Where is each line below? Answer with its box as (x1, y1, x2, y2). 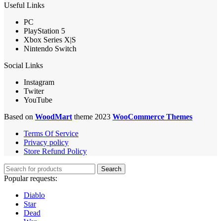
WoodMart (35, 112, 72, 121)
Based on (4, 112, 35, 121)
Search (101, 165, 121, 173)
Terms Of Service (24, 129, 78, 138)
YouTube (24, 95, 52, 104)
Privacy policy (24, 138, 69, 147)
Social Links (4, 61, 43, 70)
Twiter (24, 86, 44, 95)
